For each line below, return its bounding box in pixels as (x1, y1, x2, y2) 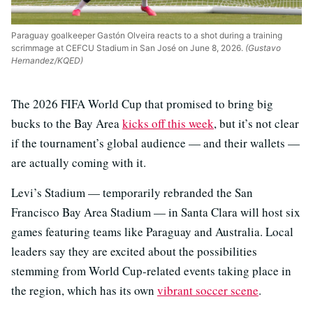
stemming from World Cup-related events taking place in (11, 263, 291, 279)
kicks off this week (122, 115, 214, 132)
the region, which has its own (11, 282, 157, 299)
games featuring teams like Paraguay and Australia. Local (11, 224, 293, 240)
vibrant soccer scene (157, 282, 259, 299)
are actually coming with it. (11, 154, 146, 171)
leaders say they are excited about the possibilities (11, 243, 257, 260)
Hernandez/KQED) (11, 55, 83, 66)
